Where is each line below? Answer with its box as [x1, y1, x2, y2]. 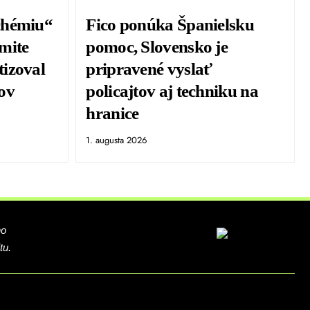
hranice [86, 104, 139, 123]
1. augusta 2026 [86, 134, 147, 147]
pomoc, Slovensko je [86, 37, 228, 57]
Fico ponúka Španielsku [86, 15, 254, 35]
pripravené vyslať [86, 60, 212, 79]
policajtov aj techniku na [86, 82, 258, 101]
